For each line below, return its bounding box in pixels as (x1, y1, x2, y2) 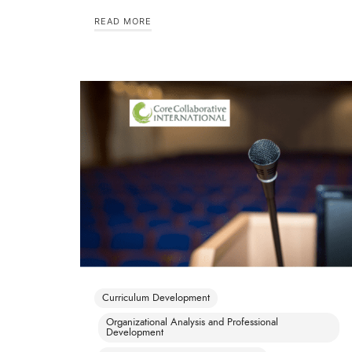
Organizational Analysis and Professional (106, 315, 278, 330)
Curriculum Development (102, 291, 210, 306)
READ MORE (94, 15, 152, 27)
